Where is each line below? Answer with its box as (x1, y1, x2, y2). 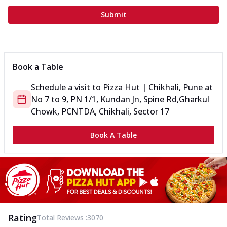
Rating (8, 211, 37, 224)
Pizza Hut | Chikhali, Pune (103, 82, 203, 93)
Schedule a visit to (31, 82, 103, 93)
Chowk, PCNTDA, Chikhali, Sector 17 (31, 106, 169, 118)
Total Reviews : (37, 212, 87, 222)
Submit (100, 10, 127, 20)
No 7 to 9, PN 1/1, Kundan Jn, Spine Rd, (31, 94, 179, 105)
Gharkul (179, 94, 209, 105)
